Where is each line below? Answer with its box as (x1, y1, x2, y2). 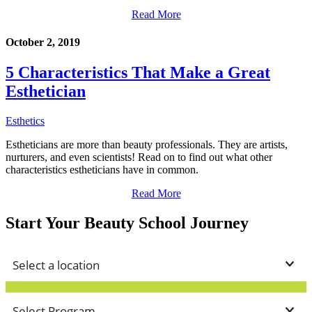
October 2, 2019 (6, 36, 80, 48)
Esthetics (6, 114, 45, 127)
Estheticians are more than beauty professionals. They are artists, (6, 138, 288, 150)
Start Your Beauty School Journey (6, 213, 249, 232)
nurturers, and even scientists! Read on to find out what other (6, 150, 272, 163)
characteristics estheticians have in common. (6, 163, 198, 175)
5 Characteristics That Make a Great (6, 63, 270, 81)
